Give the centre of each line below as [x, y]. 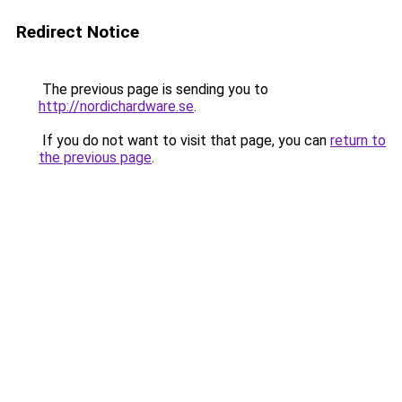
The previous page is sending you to [153, 89]
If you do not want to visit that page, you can [184, 140]
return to [358, 140]
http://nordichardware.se [116, 106]
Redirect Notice [78, 32]
